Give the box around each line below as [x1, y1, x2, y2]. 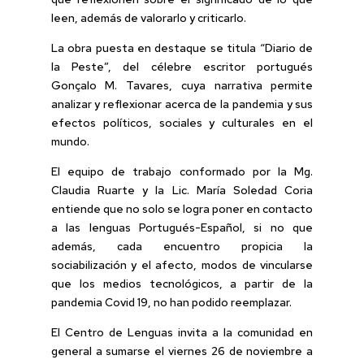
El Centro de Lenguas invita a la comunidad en [50, 324, 314, 340]
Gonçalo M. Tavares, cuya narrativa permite [50, 77, 314, 93]
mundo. [50, 133, 89, 149]
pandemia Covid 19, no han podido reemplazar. [50, 294, 292, 310]
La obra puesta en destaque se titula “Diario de [50, 40, 314, 55]
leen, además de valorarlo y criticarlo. [50, 10, 246, 25]
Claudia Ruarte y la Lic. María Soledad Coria [50, 182, 314, 197]
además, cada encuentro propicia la [50, 238, 314, 253]
